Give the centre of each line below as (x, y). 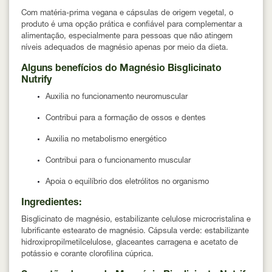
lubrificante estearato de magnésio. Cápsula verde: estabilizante (135, 231)
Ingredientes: (51, 203)
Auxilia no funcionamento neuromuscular (117, 97)
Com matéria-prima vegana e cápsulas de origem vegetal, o (127, 13)
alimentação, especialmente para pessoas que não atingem (127, 36)
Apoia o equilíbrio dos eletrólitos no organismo (127, 182)
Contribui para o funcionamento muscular (118, 161)
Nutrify (36, 80)
